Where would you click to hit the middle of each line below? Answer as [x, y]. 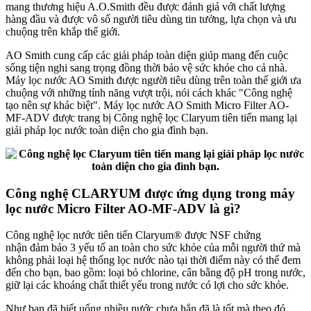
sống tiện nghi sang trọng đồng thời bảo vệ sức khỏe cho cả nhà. [146, 67]
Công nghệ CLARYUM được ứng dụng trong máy [150, 193]
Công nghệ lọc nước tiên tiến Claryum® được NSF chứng [133, 235]
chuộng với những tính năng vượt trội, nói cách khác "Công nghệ [149, 92]
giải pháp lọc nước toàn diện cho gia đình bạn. [107, 130]
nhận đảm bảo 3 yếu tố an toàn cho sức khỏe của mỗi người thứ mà [153, 248]
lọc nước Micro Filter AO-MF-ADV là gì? [123, 208]
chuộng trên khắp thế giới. [63, 31]
